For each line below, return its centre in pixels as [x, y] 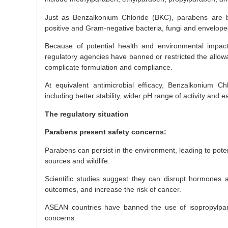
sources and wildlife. [77, 161]
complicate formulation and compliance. [109, 67]
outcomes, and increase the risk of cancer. [113, 189]
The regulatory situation [87, 114]
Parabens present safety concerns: [106, 132]
